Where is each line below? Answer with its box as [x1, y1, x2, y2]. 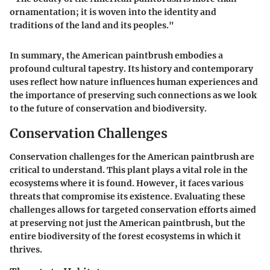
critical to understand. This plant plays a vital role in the [10, 164, 248, 175]
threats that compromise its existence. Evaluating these [10, 190, 245, 202]
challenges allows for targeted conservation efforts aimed [10, 204, 256, 215]
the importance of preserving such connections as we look [10, 90, 257, 101]
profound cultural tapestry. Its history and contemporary [10, 63, 253, 75]
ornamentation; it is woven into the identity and [10, 7, 216, 18]
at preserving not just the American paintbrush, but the [10, 217, 245, 228]
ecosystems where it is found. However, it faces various [10, 177, 243, 189]
